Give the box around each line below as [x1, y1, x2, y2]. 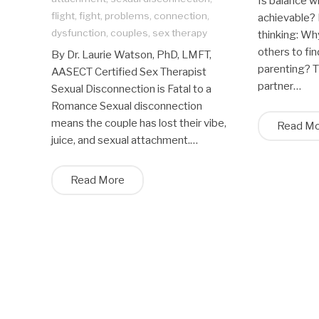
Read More [70, 173, 125, 187]
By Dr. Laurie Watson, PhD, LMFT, [51, 48, 211, 62]
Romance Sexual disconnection [51, 100, 202, 113]
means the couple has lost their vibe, [51, 117, 226, 130]
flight [51, 9, 75, 21]
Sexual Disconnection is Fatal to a [51, 83, 211, 96]
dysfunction [51, 26, 106, 38]
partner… [257, 80, 301, 93]
